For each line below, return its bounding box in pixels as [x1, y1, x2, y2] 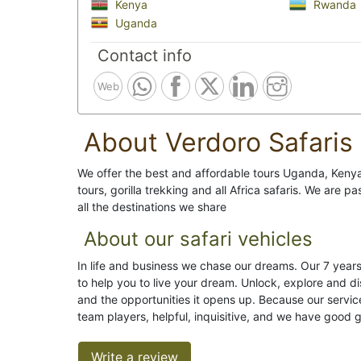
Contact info [98, 46, 192, 66]
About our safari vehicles [84, 227, 313, 251]
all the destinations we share [77, 200, 226, 214]
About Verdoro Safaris [84, 127, 353, 159]
